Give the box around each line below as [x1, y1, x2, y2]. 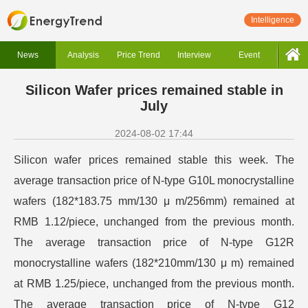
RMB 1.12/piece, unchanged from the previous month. [14, 216, 294, 228]
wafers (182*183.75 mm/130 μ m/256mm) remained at [14, 195, 294, 207]
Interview [177, 50, 211, 60]
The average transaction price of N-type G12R [14, 236, 294, 248]
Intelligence [251, 15, 294, 25]
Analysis [67, 50, 99, 60]
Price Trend [117, 50, 161, 60]
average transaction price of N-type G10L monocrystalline [14, 175, 294, 186]
